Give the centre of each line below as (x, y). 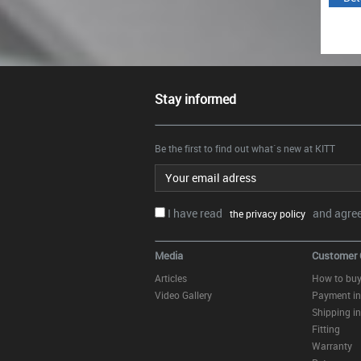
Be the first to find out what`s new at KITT (245, 148)
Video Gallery (183, 295)
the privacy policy (265, 214)
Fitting (326, 329)
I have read (196, 213)
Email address (183, 170)
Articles (171, 278)
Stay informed (195, 99)
